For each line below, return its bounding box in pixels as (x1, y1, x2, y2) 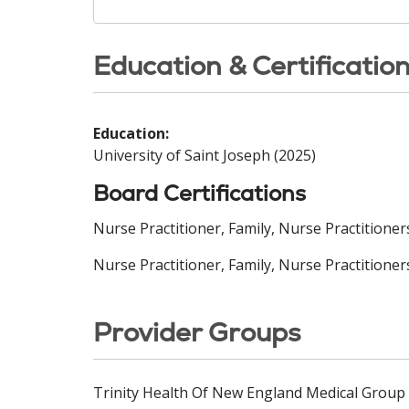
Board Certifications (93, 179, 306, 207)
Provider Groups (93, 315, 301, 350)
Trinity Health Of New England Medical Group (93, 383, 405, 403)
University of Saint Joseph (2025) (93, 145, 316, 165)
